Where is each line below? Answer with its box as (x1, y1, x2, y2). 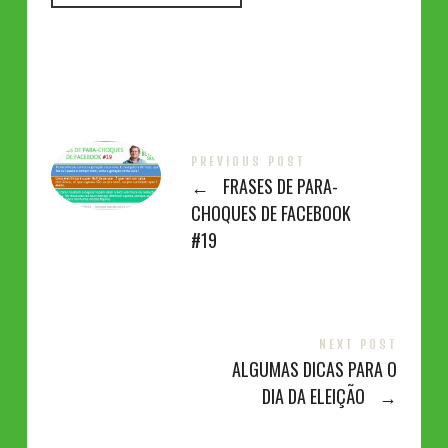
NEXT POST (319, 337, 398, 351)
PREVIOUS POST (190, 154, 305, 168)
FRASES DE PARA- (219, 172, 339, 199)
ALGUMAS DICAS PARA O (232, 355, 398, 382)
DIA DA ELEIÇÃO (261, 382, 369, 409)
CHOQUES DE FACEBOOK (190, 199, 351, 226)
